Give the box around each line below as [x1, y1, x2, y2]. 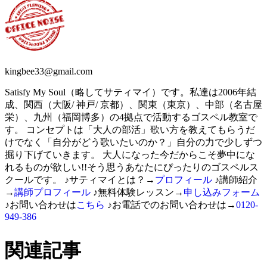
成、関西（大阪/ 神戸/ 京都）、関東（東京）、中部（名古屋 [5, 99, 262, 110]
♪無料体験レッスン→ [91, 187, 184, 197]
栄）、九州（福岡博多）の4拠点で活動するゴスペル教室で [5, 111, 257, 122]
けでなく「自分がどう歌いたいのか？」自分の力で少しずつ [5, 136, 262, 147]
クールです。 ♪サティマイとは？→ [5, 174, 155, 185]
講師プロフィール [14, 187, 91, 197]
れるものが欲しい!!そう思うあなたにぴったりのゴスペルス [5, 162, 259, 172]
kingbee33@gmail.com [5, 66, 92, 76]
